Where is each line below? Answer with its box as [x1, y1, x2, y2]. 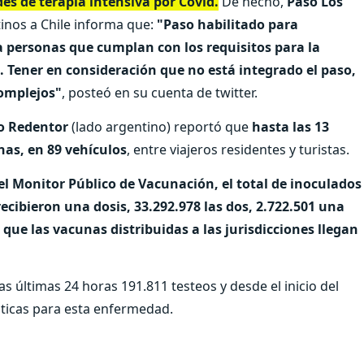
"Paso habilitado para [154, 15, 298, 33]
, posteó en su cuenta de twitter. [62, 83, 258, 102]
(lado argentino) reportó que [71, 117, 252, 136]
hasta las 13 [252, 117, 329, 136]
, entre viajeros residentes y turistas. [127, 140, 349, 158]
